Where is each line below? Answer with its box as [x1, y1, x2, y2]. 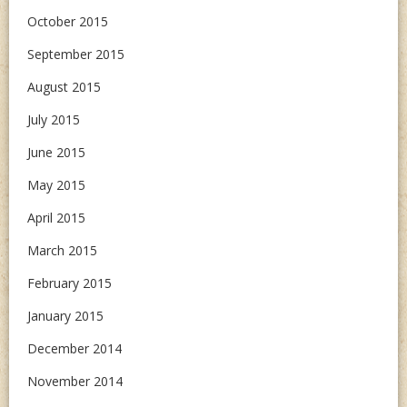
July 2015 [27, 111, 80, 128]
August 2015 [27, 78, 101, 95]
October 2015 [27, 13, 108, 30]
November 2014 [27, 372, 123, 390]
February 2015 [27, 274, 112, 292]
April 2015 [27, 209, 85, 226]
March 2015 [27, 242, 97, 259]
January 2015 [27, 307, 104, 324]
